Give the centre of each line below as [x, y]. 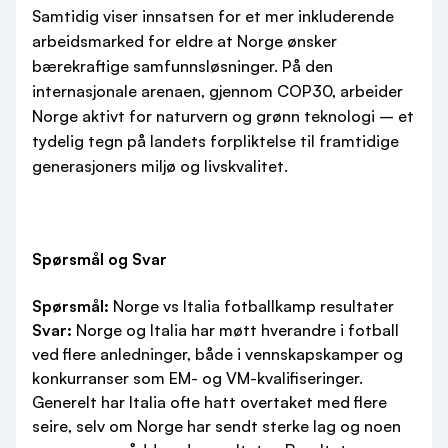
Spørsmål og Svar [99, 259]
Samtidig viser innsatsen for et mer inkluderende [213, 16]
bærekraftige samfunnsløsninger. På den [182, 66]
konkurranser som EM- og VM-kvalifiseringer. [197, 378]
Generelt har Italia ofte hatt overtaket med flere [209, 402]
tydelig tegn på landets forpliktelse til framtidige [215, 141]
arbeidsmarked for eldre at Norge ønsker [184, 41]
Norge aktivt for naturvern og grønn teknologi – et [223, 116]
